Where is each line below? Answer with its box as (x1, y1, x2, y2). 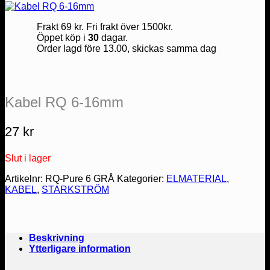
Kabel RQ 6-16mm (5, 93, 124, 110)
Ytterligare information (29, 243, 131, 254)
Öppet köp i (36, 33, 88, 43)
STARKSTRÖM (42, 184, 109, 195)
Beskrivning (29, 232, 84, 243)
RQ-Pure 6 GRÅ (45, 173, 115, 184)
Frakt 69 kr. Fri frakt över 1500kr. (36, 22, 173, 32)
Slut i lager (5, 152, 51, 163)
